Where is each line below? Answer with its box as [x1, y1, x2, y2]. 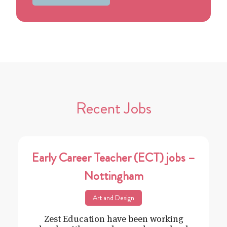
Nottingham [84, 167, 143, 185]
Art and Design [93, 193, 134, 203]
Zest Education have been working [44, 213, 183, 225]
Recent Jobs [75, 96, 152, 120]
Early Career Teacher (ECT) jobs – [32, 149, 195, 167]
